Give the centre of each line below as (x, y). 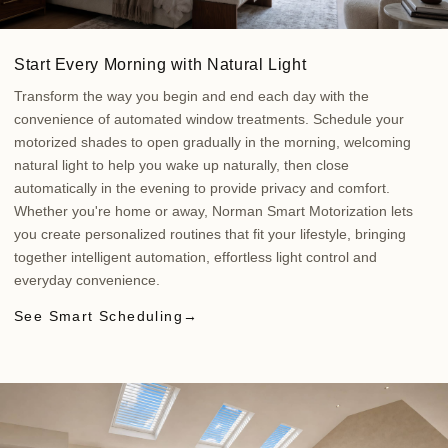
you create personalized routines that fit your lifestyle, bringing (210, 233)
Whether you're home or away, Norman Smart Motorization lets (213, 210)
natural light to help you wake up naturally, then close (181, 164)
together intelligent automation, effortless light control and (195, 256)
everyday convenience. (87, 279)
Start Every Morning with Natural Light (160, 64)
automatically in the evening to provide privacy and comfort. (202, 187)
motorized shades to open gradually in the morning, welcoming (212, 141)
